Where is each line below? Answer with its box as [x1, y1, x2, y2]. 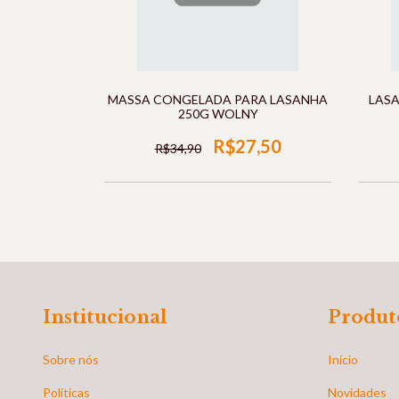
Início [327, 351, 358, 367]
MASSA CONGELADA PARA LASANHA [108, 92, 328, 107]
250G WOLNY [177, 106, 258, 121]
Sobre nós [43, 351, 99, 367]
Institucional [43, 306, 167, 328]
